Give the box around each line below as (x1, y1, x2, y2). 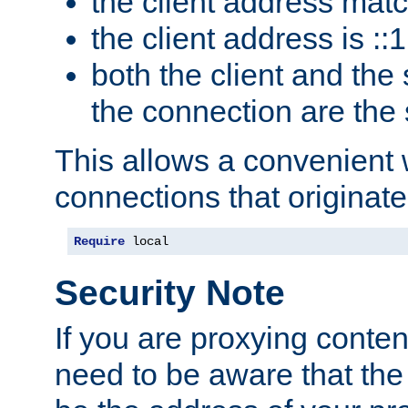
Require (74, 233, 125, 249)
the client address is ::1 (91, 20, 406, 56)
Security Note (55, 273, 285, 313)
